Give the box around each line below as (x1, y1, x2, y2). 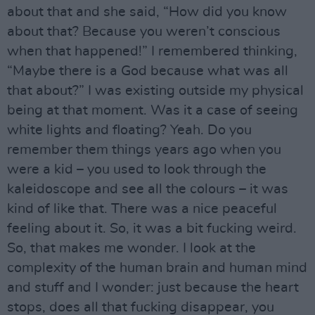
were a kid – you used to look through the (7, 162, 266, 176)
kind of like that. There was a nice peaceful (7, 202, 277, 216)
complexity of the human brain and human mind (7, 261, 307, 275)
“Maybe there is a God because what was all (7, 64, 288, 78)
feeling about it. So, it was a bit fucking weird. (7, 221, 297, 236)
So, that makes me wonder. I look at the (7, 241, 256, 255)
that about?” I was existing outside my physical (7, 84, 304, 98)
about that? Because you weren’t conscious (7, 25, 281, 39)
